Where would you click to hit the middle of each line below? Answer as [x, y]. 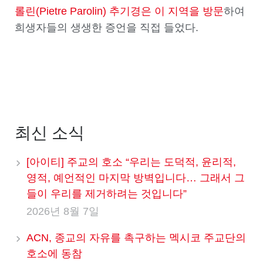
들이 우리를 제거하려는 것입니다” [107, 193]
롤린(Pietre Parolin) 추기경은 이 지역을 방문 [119, 11]
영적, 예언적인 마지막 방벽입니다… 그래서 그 [136, 178]
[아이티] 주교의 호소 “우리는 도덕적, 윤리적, [131, 162]
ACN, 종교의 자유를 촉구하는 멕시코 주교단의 [136, 237]
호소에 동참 [54, 253]
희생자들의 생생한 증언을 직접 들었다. [107, 27]
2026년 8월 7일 [63, 211]
